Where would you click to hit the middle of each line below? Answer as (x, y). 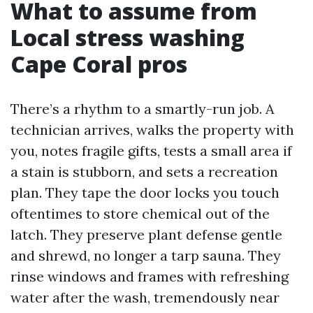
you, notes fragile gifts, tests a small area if (151, 151)
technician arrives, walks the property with (152, 130)
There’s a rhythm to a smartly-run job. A (143, 109)
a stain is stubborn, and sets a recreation (144, 172)
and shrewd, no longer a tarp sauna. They (146, 255)
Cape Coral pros (99, 64)
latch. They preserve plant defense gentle (146, 234)
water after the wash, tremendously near (145, 297)
